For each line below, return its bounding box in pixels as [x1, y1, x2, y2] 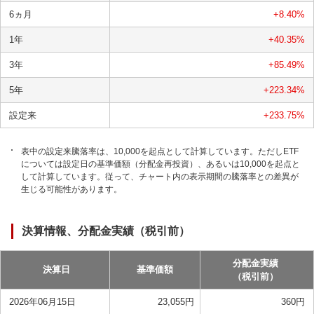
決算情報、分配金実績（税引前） [22, 225, 190, 237]
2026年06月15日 [9, 296, 76, 307]
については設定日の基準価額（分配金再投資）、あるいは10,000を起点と [21, 159, 300, 169]
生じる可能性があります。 [21, 184, 122, 194]
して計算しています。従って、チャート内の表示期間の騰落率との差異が [21, 172, 299, 182]
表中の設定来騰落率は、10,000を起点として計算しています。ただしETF [21, 146, 299, 156]
